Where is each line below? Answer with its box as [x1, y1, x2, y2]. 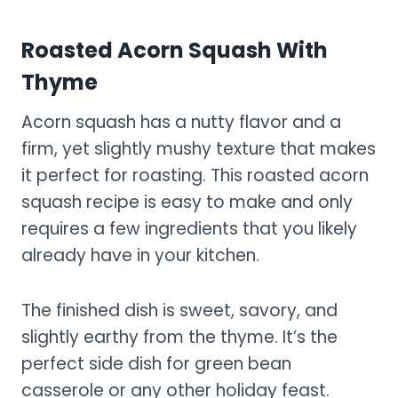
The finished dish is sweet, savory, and [21, 298, 338, 322]
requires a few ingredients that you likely [21, 216, 357, 241]
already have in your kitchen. [21, 243, 259, 267]
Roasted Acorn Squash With [21, 35, 328, 65]
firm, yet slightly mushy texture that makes [21, 136, 376, 161]
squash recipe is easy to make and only [21, 189, 353, 214]
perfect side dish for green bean [21, 351, 291, 376]
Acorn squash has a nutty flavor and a [21, 109, 341, 134]
